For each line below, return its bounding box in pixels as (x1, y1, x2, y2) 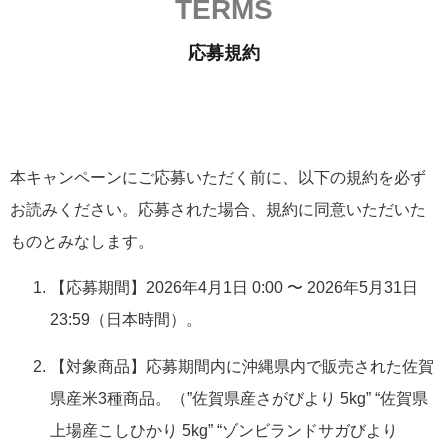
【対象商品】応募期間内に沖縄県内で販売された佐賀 (50, 357, 434, 375)
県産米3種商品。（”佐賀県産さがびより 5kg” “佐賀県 (50, 389, 428, 407)
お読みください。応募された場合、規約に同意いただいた (10, 200, 426, 218)
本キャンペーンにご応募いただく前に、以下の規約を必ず (10, 168, 426, 186)
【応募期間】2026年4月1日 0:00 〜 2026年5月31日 (50, 279, 418, 297)
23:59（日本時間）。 (50, 311, 202, 329)
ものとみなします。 (10, 232, 154, 250)
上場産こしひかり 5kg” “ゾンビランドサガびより (50, 421, 398, 439)
